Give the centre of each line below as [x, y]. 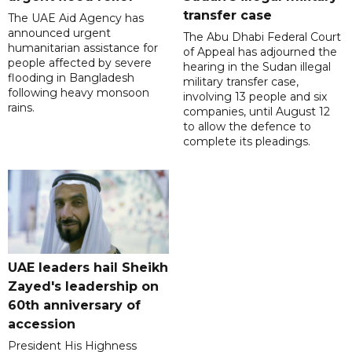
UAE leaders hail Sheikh [88, 268]
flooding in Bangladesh [71, 78]
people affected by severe [80, 63]
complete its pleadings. [246, 142]
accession [42, 324]
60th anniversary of [74, 306]
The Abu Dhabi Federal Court [262, 37]
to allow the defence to [247, 127]
